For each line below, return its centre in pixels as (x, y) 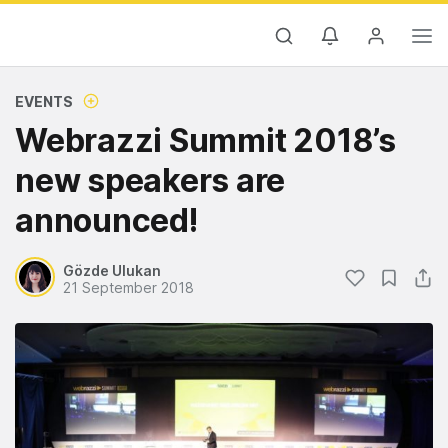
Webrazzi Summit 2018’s (205, 140)
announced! (106, 220)
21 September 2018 (128, 287)
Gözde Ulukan (112, 270)
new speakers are (150, 180)
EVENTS (44, 101)
